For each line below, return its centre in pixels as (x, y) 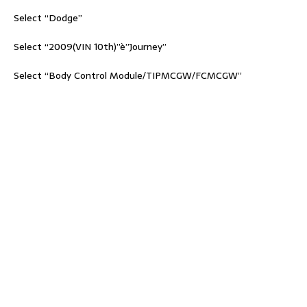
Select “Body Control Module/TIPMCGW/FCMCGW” (128, 75)
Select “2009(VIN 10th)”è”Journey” (90, 46)
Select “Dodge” (48, 17)
